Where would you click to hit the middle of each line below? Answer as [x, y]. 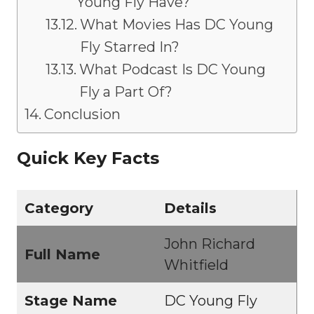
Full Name [62, 255]
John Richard [210, 244]
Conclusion [82, 115]
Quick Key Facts [88, 158]
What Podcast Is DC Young [172, 70]
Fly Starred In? [130, 47]
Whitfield [196, 265]
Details [190, 209]
